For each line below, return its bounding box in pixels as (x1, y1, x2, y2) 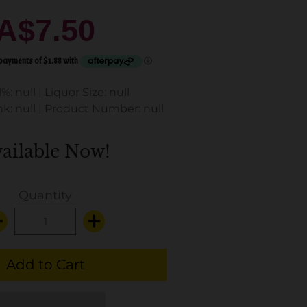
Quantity (19, 188, 72, 204)
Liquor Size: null (45, 86, 130, 99)
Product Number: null (45, 102, 164, 116)
